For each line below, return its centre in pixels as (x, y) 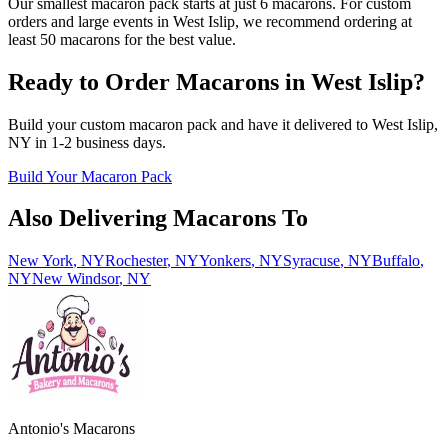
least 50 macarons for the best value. (122, 39)
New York (40, 261)
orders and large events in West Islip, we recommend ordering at (210, 21)
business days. (119, 142)
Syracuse (311, 261)
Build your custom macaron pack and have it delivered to (190, 124)
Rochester (136, 261)
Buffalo (396, 261)
